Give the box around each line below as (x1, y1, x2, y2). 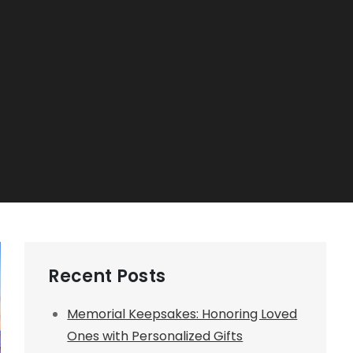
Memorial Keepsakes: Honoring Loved (67, 304, 298, 323)
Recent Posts (48, 263, 165, 288)
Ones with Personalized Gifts (67, 326, 243, 345)
